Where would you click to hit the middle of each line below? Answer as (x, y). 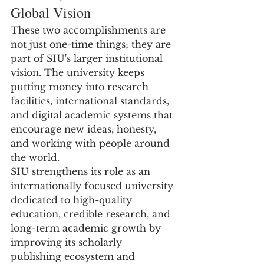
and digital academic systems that (93, 115)
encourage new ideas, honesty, (85, 129)
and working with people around (92, 143)
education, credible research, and (92, 214)
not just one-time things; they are (92, 44)
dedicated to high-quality (73, 200)
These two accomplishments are (90, 30)
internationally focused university (93, 186)
